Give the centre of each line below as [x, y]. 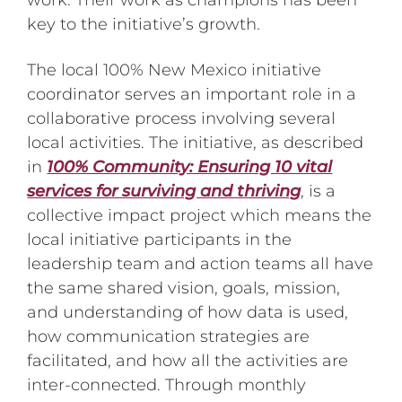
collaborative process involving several [182, 118]
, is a [319, 191]
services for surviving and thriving [164, 191]
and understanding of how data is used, [188, 312]
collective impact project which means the [200, 215]
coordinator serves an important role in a [192, 94]
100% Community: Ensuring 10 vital [190, 166]
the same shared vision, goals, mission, [184, 288]
